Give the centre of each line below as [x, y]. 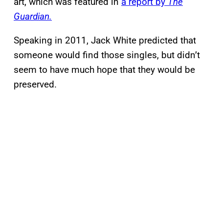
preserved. [35, 85]
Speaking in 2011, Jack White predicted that [105, 41]
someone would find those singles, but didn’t [107, 55]
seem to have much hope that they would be [104, 70]
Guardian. [33, 17]
